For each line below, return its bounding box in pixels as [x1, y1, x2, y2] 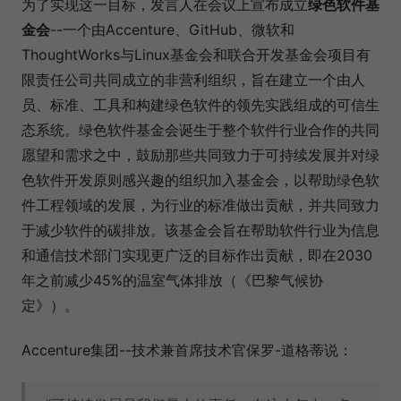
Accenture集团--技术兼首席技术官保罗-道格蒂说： [21, 341, 353, 360]
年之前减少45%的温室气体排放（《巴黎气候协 [21, 271, 323, 290]
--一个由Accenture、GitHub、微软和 [50, 21, 294, 39]
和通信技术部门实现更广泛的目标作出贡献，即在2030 [21, 246, 372, 265]
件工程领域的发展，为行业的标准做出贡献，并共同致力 [21, 196, 380, 215]
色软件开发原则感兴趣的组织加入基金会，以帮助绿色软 [21, 171, 380, 190]
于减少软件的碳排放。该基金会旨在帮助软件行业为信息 [21, 221, 380, 240]
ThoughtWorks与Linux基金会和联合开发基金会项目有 [21, 46, 371, 64]
